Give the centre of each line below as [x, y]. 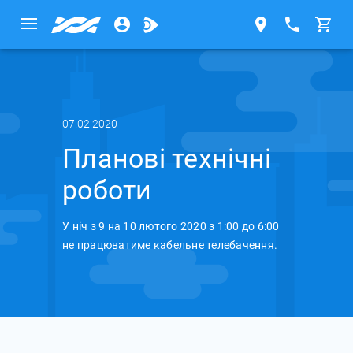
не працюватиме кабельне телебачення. [170, 245]
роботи [107, 190]
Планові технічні [167, 158]
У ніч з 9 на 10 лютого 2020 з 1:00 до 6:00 [171, 226]
